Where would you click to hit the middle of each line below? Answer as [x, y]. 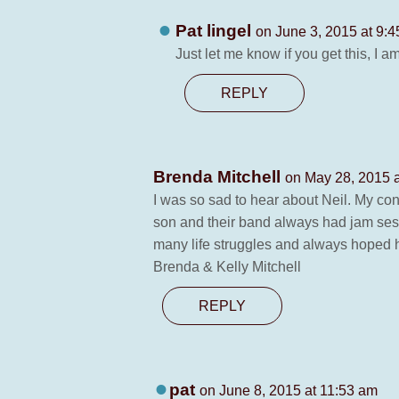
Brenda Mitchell [219, 177]
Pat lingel [216, 31]
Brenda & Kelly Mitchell [227, 267]
